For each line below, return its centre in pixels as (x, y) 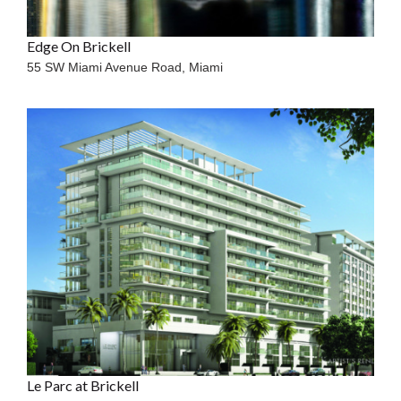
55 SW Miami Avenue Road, (108, 67)
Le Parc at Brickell (83, 385)
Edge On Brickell (79, 46)
